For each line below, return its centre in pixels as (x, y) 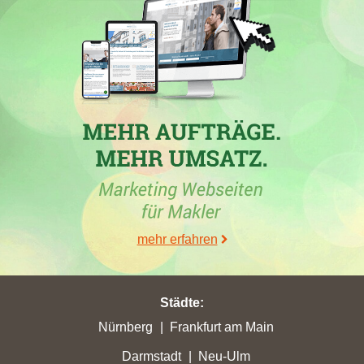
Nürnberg (125, 327)
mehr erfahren (177, 239)
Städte (180, 303)
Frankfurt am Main (221, 327)
